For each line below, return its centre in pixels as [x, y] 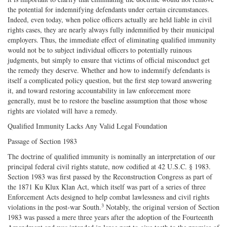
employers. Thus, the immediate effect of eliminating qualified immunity [112, 40]
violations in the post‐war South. [54, 207]
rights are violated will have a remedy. [63, 110]
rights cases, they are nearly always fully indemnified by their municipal [111, 29]
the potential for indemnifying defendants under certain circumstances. [108, 9]
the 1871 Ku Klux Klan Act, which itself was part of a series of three [107, 186]
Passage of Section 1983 [42, 141]
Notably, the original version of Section [162, 207]
